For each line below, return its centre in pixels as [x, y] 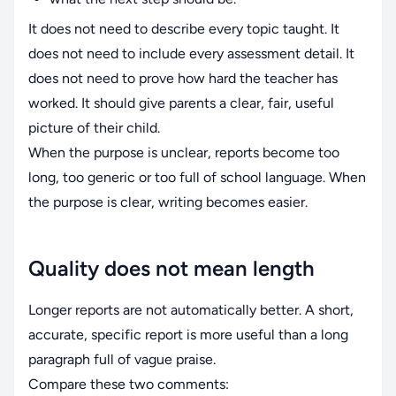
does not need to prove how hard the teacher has [183, 79]
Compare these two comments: [129, 385]
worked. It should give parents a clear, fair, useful [181, 103]
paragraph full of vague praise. [122, 360]
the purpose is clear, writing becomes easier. [168, 202]
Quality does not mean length [171, 269]
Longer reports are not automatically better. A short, [191, 310]
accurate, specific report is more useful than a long [188, 335]
